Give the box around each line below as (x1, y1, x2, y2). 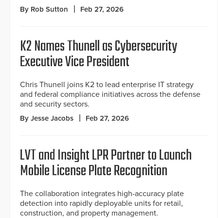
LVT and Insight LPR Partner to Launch (20, 144, 192, 167)
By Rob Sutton (20, 4, 68, 14)
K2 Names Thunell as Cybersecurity (20, 35, 177, 58)
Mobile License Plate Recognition (20, 160, 167, 182)
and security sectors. (20, 99, 90, 109)
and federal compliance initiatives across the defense (20, 89, 200, 99)
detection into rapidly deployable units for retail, (20, 198, 183, 208)
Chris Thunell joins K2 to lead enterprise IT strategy (20, 79, 194, 90)
